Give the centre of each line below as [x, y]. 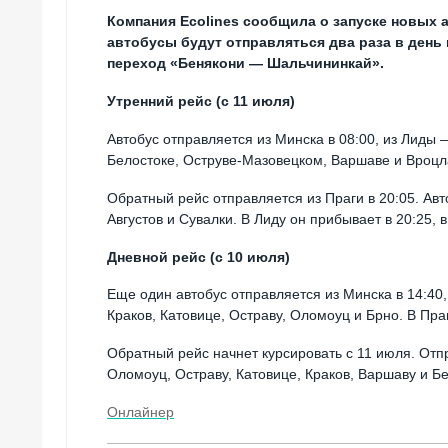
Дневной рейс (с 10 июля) [198, 256]
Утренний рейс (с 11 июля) [201, 101]
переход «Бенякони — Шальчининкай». [245, 63]
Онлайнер [140, 412]
